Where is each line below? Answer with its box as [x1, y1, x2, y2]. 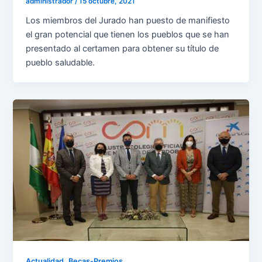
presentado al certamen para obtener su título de [26, 43, 219, 54]
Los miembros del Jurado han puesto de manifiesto [26, 15, 230, 26]
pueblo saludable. [26, 57, 95, 68]
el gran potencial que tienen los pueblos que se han [26, 29, 230, 40]
